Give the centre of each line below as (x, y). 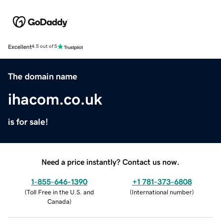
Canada (58, 201)
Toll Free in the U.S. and (60, 192)
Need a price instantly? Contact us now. (110, 162)
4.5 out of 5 (44, 47)
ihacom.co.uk (55, 99)
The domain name (43, 76)
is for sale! (28, 122)
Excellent (20, 47)
